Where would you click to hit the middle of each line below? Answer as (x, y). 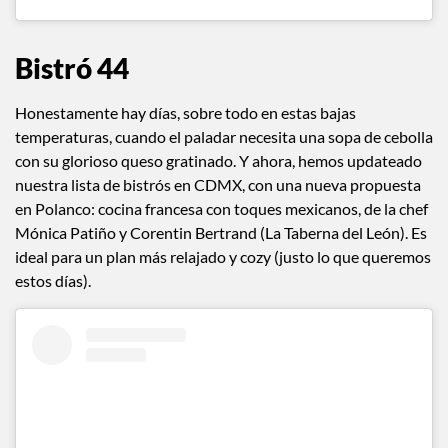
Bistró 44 (72, 68)
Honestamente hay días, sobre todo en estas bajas (185, 113)
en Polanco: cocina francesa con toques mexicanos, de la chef (221, 209)
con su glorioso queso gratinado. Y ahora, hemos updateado (218, 161)
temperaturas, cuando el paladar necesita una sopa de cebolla (224, 137)
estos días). (53, 281)
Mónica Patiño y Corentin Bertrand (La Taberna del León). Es (221, 233)
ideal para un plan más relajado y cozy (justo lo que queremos (223, 257)
